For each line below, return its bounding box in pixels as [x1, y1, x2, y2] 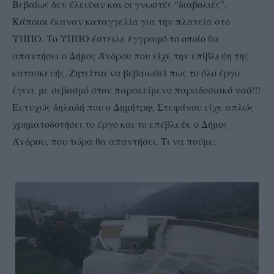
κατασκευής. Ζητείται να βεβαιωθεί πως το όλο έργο [12, 66, 240, 80]
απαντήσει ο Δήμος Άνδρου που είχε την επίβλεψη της [12, 49, 248, 62]
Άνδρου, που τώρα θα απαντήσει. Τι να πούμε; [12, 135, 219, 148]
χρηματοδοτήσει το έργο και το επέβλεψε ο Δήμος [12, 117, 228, 131]
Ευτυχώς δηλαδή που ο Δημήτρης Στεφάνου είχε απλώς [12, 100, 254, 114]
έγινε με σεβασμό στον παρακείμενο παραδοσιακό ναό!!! [12, 83, 261, 97]
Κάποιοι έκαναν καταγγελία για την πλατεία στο [12, 15, 230, 28]
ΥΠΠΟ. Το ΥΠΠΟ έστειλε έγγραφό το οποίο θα [12, 32, 219, 45]
